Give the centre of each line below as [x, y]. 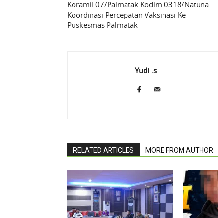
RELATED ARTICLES [103, 151]
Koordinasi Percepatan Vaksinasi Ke [127, 15]
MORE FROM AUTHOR [179, 151]
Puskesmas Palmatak [102, 25]
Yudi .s [146, 70]
